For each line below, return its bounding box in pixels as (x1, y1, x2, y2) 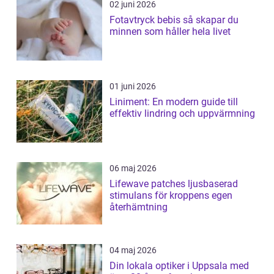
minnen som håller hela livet (109, 26, 231, 38)
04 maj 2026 (109, 245, 157, 256)
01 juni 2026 (109, 81, 156, 92)
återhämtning (109, 201, 168, 213)
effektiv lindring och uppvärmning (109, 108, 255, 120)
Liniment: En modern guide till (109, 96, 238, 108)
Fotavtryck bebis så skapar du (109, 14, 183, 26)
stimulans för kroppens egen (109, 190, 232, 202)
